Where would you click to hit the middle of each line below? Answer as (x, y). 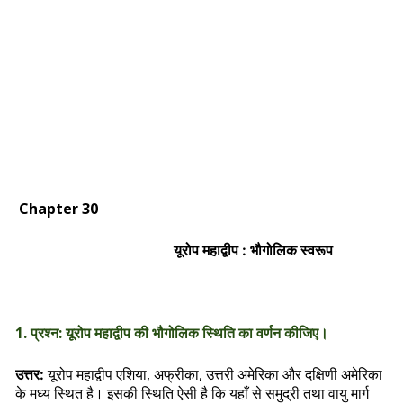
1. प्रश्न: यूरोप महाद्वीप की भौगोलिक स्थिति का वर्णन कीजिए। (172, 333)
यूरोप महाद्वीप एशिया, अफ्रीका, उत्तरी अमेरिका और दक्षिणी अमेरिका (215, 374)
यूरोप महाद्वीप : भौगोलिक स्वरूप (174, 250)
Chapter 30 (57, 209)
